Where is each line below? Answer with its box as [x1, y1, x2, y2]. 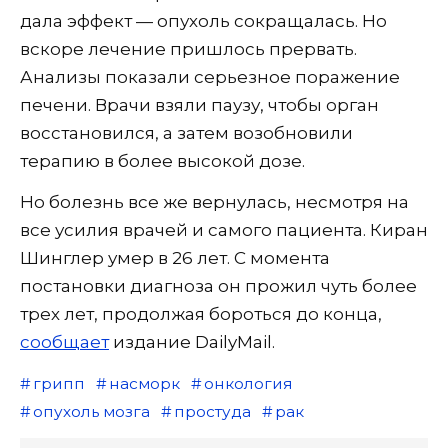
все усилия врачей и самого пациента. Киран [20, 219, 428, 240]
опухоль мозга [32, 401, 150, 421]
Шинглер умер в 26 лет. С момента [20, 247, 330, 268]
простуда [173, 401, 251, 421]
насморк [108, 373, 180, 393]
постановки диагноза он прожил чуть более [20, 275, 417, 296]
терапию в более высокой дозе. [20, 150, 305, 171]
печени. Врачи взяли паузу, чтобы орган [20, 94, 379, 115]
